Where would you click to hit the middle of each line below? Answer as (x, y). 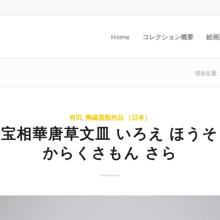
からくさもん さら (110, 152)
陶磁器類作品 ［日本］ (118, 117)
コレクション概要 (168, 37)
